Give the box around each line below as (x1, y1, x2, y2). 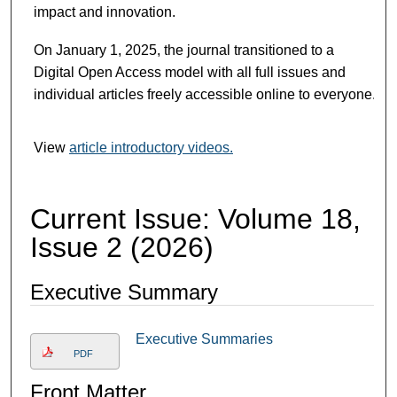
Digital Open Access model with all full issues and (33, 64, 346, 80)
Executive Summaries (135, 331, 273, 347)
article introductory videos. (68, 140, 233, 156)
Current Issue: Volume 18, (29, 203, 361, 236)
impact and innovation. (33, 4, 175, 19)
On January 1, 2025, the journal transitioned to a (33, 42, 334, 58)
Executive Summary (29, 280, 218, 305)
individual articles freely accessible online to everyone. (33, 86, 376, 102)
